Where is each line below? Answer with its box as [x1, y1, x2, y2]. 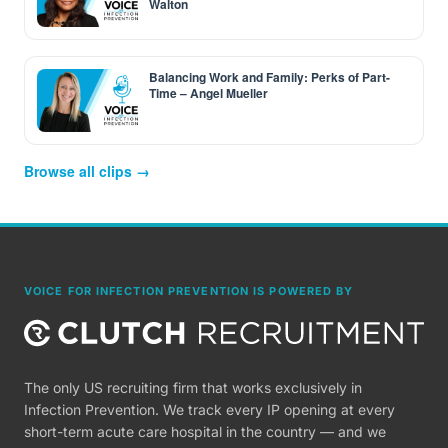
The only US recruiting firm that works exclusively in [24, 379, 362, 396]
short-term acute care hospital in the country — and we [24, 423, 386, 440]
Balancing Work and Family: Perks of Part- [149, 68, 390, 86]
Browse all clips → [24, 161, 150, 181]
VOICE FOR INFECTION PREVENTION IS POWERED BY [24, 284, 354, 298]
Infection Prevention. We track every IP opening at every [24, 401, 395, 418]
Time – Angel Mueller [149, 84, 268, 102]
